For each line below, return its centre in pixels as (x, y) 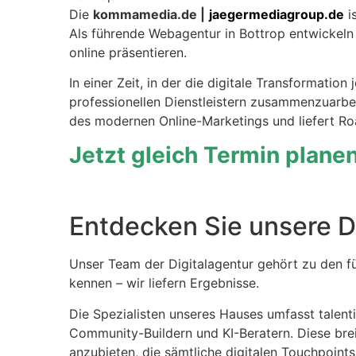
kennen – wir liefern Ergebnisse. (164, 283)
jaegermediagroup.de (277, 14)
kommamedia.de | (149, 14)
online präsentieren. (128, 52)
